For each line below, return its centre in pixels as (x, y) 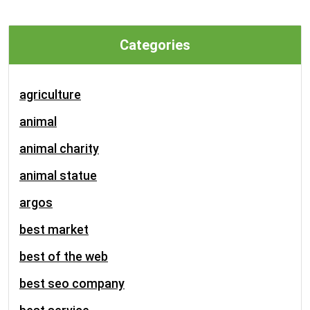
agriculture (50, 94)
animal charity (59, 148)
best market (54, 229)
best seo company (72, 283)
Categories (155, 45)
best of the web (64, 256)
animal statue (58, 175)
